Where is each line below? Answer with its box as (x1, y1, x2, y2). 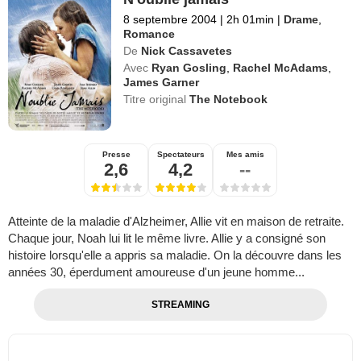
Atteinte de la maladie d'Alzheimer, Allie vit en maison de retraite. (8, 214, 344, 229)
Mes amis (226, 150, 264, 160)
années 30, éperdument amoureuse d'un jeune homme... (8, 265, 305, 280)
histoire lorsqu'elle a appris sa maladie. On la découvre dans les (8, 248, 342, 263)
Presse (102, 150, 131, 160)
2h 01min (223, 12, 278, 26)
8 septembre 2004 (123, 12, 218, 26)
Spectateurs (156, 150, 205, 160)
